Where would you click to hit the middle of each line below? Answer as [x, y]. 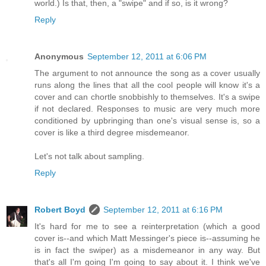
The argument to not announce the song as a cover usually [147, 73]
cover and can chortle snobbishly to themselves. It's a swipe [147, 97]
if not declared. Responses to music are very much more [147, 109]
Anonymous [59, 56]
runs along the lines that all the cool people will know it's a [147, 85]
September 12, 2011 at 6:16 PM [163, 209]
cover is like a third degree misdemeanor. [112, 132]
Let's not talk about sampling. [89, 156]
